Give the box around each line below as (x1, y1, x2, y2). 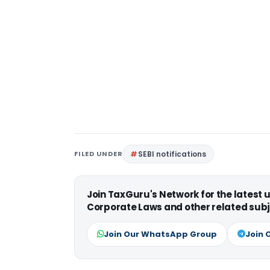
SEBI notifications (138, 148, 207, 159)
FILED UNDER (74, 148, 123, 159)
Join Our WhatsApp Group (104, 228, 217, 240)
